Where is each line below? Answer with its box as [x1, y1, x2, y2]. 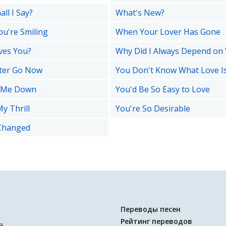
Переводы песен [121, 204, 181, 214]
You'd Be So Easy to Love [115, 84, 210, 95]
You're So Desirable [115, 103, 190, 114]
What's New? [115, 7, 164, 18]
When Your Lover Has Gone [115, 26, 220, 37]
